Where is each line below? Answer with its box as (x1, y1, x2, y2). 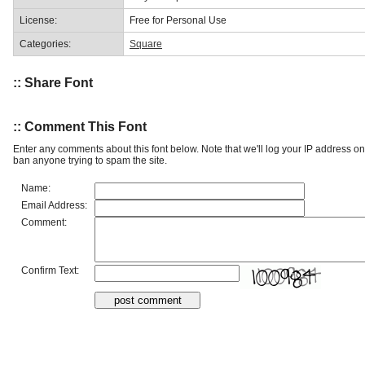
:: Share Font (13, 76, 93, 90)
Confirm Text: (21, 264, 79, 276)
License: (20, 14, 57, 26)
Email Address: (21, 199, 87, 211)
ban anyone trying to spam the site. (13, 154, 167, 166)
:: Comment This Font (13, 119, 147, 134)
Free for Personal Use (130, 14, 226, 26)
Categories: (20, 37, 71, 50)
